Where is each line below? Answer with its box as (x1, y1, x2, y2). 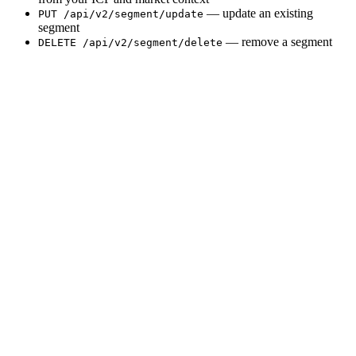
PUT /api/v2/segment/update (38, 8, 203, 21)
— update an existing (203, 6, 313, 21)
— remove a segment (222, 35, 332, 49)
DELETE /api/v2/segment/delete (38, 37, 222, 49)
